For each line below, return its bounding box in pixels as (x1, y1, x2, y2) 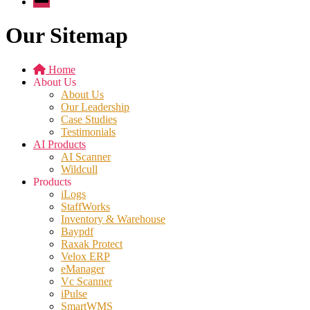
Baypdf (61, 225, 93, 237)
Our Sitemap (6, 23, 128, 48)
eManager (61, 262, 104, 275)
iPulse (61, 287, 87, 300)
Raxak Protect (61, 237, 122, 250)
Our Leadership (61, 100, 129, 113)
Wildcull (61, 163, 98, 175)
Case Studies (61, 113, 117, 125)
